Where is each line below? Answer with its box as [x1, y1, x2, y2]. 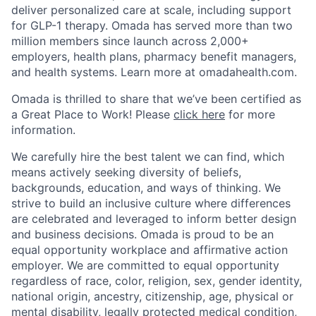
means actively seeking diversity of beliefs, [11, 165, 241, 180]
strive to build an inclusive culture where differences [11, 196, 291, 211]
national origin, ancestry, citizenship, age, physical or [11, 289, 293, 304]
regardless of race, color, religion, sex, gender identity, [11, 274, 302, 288]
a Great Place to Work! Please [11, 107, 174, 122]
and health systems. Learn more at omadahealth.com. [11, 65, 297, 80]
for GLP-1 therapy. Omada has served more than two [11, 18, 293, 33]
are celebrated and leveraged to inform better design [11, 212, 296, 226]
